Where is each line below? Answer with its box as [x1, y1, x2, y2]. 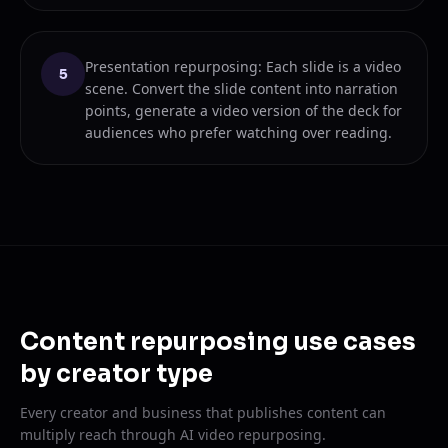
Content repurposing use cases [20, 327, 416, 357]
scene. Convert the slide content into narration [85, 79, 398, 98]
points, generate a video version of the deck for [85, 101, 402, 120]
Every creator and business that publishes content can [20, 403, 386, 422]
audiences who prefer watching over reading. [85, 123, 392, 142]
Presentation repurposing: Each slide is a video [85, 57, 401, 76]
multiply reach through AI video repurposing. [20, 425, 326, 444]
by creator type [20, 359, 213, 389]
